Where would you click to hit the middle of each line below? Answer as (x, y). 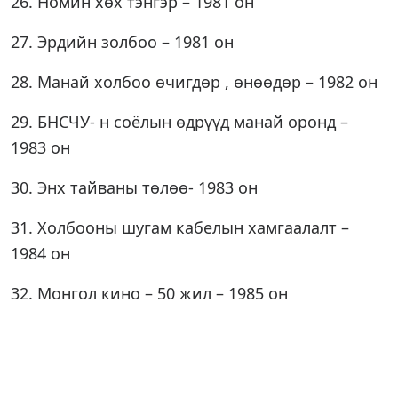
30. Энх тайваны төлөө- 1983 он (134, 187)
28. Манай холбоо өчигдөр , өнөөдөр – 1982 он (194, 82)
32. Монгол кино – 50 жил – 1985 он (149, 293)
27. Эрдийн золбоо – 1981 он (122, 42)
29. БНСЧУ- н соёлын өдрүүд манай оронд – (179, 122)
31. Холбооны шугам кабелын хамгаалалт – (180, 227)
